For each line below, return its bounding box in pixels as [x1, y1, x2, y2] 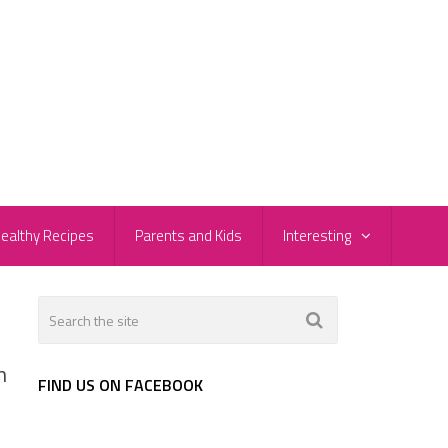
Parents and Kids [135, 224, 242, 248]
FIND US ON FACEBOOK [38, 373, 203, 398]
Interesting [283, 224, 351, 248]
